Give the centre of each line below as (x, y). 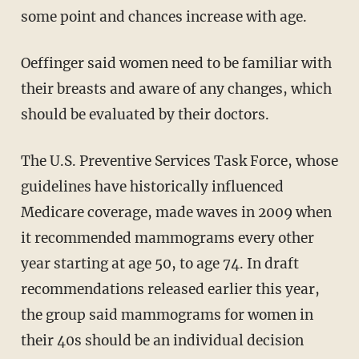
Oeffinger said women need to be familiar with (176, 63)
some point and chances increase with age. (163, 16)
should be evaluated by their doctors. (145, 114)
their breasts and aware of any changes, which (176, 89)
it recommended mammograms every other (167, 238)
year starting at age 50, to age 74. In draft (159, 263)
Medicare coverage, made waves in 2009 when (176, 212)
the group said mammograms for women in (167, 315)
